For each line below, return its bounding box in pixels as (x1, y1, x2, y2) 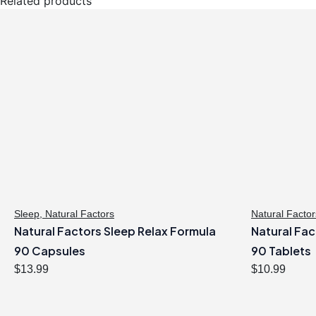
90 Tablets (251, 243, 311, 259)
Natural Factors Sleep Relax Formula (14, 224, 216, 239)
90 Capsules (14, 243, 85, 259)
